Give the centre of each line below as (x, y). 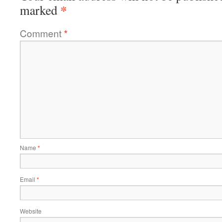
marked (40, 10)
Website (31, 211)
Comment (42, 33)
